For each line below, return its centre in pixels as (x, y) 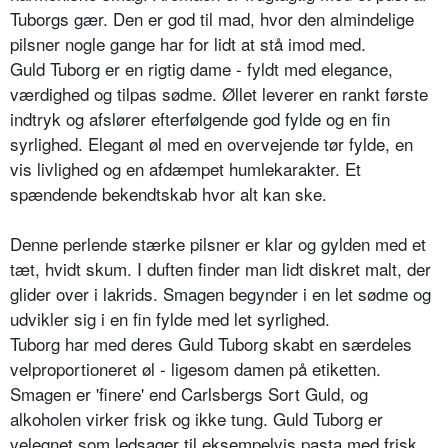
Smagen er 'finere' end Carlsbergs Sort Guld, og (189, 393)
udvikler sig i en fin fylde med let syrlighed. (170, 318)
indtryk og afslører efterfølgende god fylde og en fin (200, 118)
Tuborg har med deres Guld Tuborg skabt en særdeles (211, 343)
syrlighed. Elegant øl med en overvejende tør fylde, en (211, 143)
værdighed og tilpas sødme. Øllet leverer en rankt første (219, 93)
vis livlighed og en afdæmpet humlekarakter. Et (185, 168)
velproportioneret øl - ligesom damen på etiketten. (195, 368)
